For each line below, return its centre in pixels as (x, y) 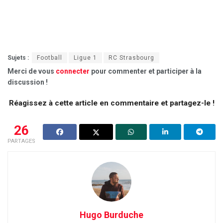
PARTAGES (21, 141)
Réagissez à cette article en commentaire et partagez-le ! (111, 103)
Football (50, 57)
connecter (73, 71)
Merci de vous (32, 71)
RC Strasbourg (131, 57)
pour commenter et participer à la (146, 71)
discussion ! (28, 82)
